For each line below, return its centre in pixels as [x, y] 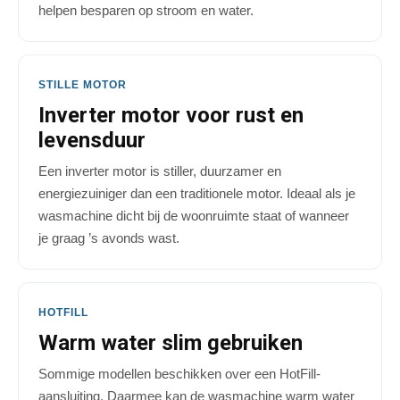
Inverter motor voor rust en [171, 116]
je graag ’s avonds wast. [109, 238]
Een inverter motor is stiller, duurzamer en [160, 171]
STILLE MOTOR [83, 85]
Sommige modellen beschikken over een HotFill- [179, 374]
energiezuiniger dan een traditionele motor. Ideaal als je [197, 194]
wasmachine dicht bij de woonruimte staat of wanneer [194, 216]
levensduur [92, 141]
